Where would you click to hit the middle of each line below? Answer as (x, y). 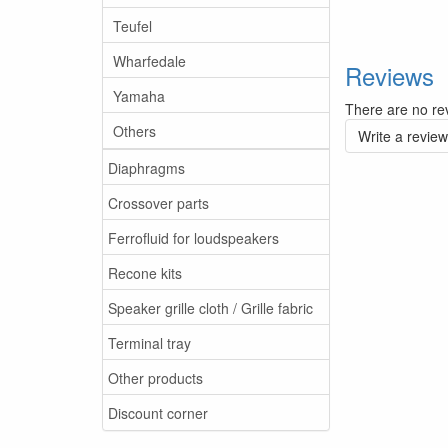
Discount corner (158, 412)
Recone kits (145, 272)
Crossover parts (158, 202)
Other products (155, 377)
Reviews (389, 75)
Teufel (132, 25)
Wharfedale (149, 60)
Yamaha (139, 95)
